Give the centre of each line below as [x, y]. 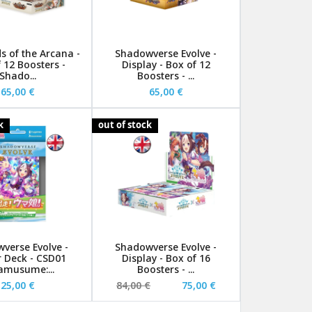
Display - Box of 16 [166, 258]
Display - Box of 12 [166, 64]
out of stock [125, 124]
